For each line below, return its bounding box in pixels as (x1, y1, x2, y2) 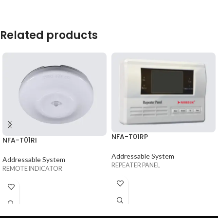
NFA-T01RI (2, 135, 37, 145)
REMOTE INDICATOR (2, 164, 62, 172)
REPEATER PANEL (111, 161, 160, 169)
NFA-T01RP (111, 131, 148, 142)
